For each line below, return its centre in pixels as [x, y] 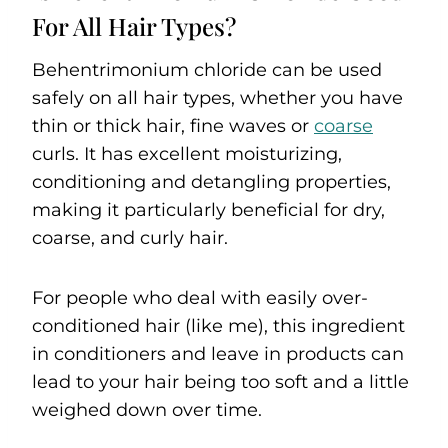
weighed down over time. [147, 409]
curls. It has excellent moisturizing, [187, 153]
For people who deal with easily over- [200, 297]
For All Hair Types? [134, 25]
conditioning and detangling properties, [211, 181]
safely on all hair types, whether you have [217, 97]
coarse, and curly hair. [130, 237]
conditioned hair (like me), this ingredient [218, 325]
